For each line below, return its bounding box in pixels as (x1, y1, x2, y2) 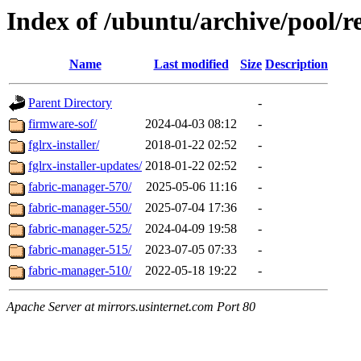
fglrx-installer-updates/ (28, 159, 142, 173)
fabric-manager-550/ (28, 201, 131, 215)
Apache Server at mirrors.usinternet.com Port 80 (6, 300, 255, 314)
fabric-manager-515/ (28, 243, 131, 257)
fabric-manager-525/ (28, 222, 131, 236)
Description (265, 57, 328, 72)
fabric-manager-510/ (28, 263, 131, 278)
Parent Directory (28, 96, 112, 110)
